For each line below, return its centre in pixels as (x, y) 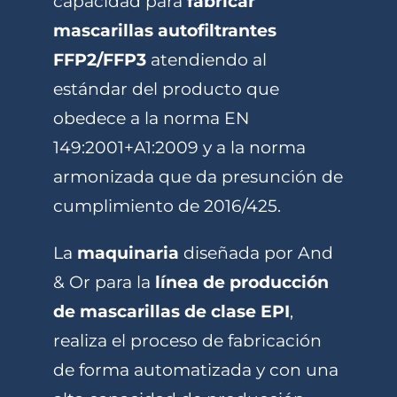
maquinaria (128, 253)
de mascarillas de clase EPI (171, 311)
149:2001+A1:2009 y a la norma (179, 147)
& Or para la (104, 282)
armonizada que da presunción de (198, 176)
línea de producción (242, 282)
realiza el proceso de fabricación (187, 340)
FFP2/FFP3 (100, 59)
